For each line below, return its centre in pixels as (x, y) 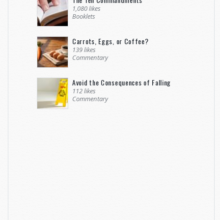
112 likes (84, 91)
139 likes (84, 49)
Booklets (84, 16)
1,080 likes (86, 8)
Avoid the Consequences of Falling (122, 82)
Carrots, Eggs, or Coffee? (110, 41)
